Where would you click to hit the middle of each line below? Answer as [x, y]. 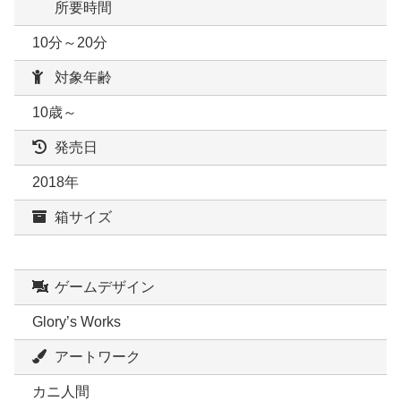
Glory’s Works [77, 322]
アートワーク [98, 357]
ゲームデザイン [105, 287]
